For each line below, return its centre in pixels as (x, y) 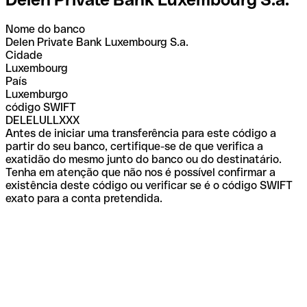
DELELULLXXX (42, 120)
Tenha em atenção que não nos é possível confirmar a (140, 172)
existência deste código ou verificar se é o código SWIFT (149, 185)
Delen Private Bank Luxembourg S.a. (97, 42)
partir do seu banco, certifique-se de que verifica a (134, 146)
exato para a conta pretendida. (84, 198)
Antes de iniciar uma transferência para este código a (141, 133)
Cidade (24, 55)
